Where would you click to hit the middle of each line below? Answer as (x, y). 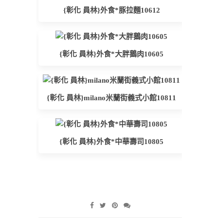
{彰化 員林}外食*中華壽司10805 (111, 141)
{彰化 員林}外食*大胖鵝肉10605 (111, 54)
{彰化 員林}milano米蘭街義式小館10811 (111, 98)
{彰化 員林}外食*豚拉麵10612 (111, 10)
